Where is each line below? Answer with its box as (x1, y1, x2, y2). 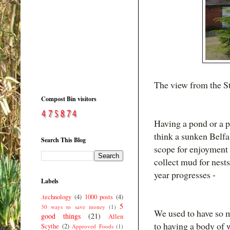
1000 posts (84, 192, 113, 201)
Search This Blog (41, 135, 86, 144)
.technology (41, 192, 71, 201)
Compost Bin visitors (41, 94, 97, 103)
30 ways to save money (41, 202, 105, 210)
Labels (41, 176, 59, 185)
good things (41, 210, 81, 221)
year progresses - (154, 168, 216, 181)
